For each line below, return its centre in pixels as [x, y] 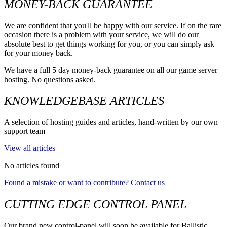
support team [25, 131]
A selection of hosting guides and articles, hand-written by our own [111, 122]
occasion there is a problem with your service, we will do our [101, 34]
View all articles [30, 148]
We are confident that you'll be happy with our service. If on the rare [113, 25]
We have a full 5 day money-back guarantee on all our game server [111, 70]
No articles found [32, 166]
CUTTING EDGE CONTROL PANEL [95, 204]
